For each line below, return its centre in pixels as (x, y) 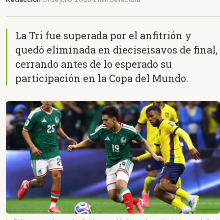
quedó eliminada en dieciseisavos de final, (116, 49)
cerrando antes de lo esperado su (94, 64)
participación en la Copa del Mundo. (102, 78)
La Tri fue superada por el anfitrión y (103, 35)
